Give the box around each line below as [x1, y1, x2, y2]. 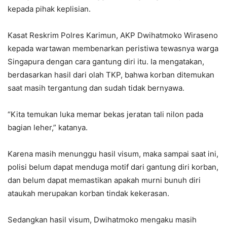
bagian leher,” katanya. [8, 123, 88, 133]
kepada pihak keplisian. [8, 4, 91, 14]
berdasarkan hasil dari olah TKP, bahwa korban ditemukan [8, 70, 214, 80]
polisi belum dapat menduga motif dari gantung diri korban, [8, 162, 218, 172]
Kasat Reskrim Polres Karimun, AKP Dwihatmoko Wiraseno [8, 30, 218, 41]
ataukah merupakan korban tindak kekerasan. [8, 188, 169, 199]
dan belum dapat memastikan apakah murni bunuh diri [8, 175, 201, 185]
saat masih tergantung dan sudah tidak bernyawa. [8, 83, 184, 93]
